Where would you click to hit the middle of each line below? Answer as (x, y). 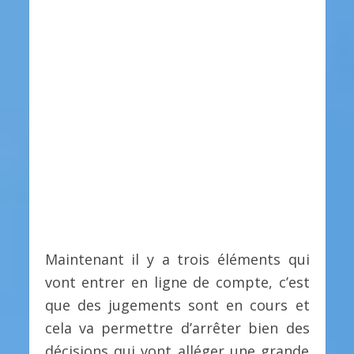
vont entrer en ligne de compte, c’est (177, 282)
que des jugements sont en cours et (177, 305)
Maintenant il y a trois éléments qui (177, 260)
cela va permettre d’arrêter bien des (177, 328)
